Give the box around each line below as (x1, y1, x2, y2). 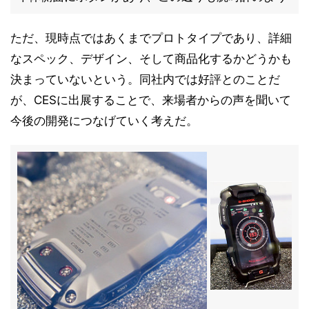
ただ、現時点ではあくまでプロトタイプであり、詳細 (10, 31, 292, 45)
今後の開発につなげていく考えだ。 (10, 114, 198, 128)
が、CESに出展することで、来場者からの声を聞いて (10, 93, 291, 107)
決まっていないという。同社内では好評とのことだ (10, 72, 280, 86)
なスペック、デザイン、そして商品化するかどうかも (10, 52, 292, 66)
